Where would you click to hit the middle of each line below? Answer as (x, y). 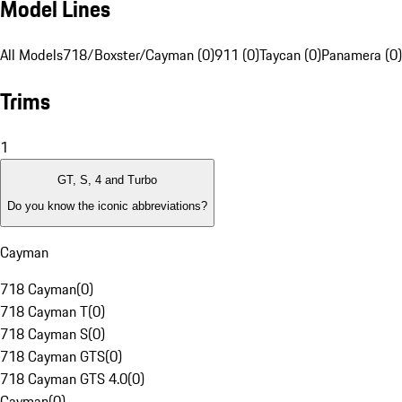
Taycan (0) (290, 55)
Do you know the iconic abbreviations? (107, 205)
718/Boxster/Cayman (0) (139, 55)
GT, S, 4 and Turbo (107, 180)
